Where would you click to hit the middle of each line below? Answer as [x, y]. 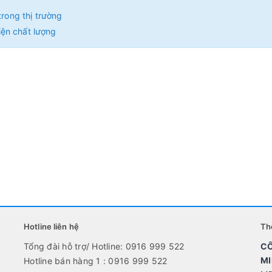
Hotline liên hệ [51, 226]
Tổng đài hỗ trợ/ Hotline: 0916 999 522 [104, 246]
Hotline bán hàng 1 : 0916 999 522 [96, 261]
